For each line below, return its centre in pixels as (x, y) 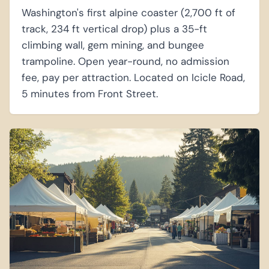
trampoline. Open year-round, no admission (125, 62)
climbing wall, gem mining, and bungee (113, 45)
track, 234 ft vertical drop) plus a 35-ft (114, 29)
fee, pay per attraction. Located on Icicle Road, (133, 78)
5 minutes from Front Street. (90, 94)
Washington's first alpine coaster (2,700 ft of (128, 13)
